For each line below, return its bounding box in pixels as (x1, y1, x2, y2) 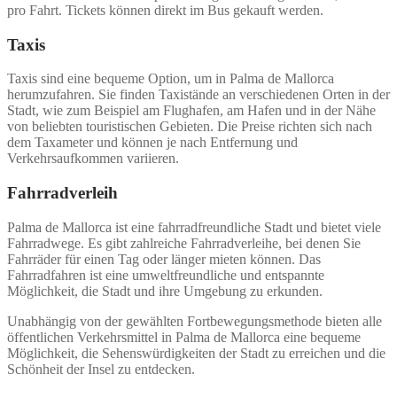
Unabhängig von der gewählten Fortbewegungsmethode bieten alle (7, 313, 382, 329)
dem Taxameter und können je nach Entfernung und (7, 135, 298, 151)
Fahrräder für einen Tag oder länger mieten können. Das (7, 251, 321, 267)
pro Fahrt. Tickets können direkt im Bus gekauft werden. (7, 2, 323, 18)
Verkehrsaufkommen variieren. (7, 151, 179, 167)
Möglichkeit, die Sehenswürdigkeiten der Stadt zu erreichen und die (7, 345, 385, 361)
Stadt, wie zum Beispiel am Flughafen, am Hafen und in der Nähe (7, 103, 376, 119)
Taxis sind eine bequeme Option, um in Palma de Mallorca (7, 71, 334, 87)
